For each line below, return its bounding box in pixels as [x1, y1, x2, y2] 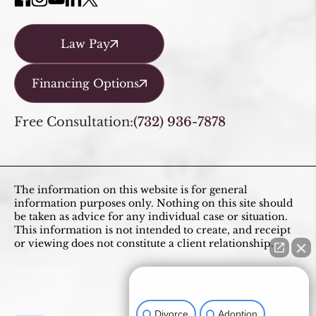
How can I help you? [136, 275, 238, 287]
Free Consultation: [14, 114, 133, 130]
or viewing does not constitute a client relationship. [14, 237, 274, 250]
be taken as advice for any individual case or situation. [14, 210, 288, 224]
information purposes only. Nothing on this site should [14, 197, 293, 210]
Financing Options [32, 76, 139, 91]
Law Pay [61, 37, 110, 51]
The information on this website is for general [14, 183, 248, 197]
